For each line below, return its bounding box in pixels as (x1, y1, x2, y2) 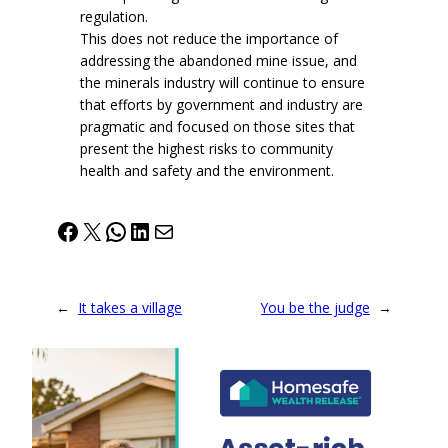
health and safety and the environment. (80, 161, 334, 181)
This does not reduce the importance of (80, 29, 338, 49)
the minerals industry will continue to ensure (80, 73, 365, 93)
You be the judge (261, 297, 370, 317)
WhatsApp (103, 213, 217, 247)
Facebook (55, 213, 159, 247)
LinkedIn (127, 213, 221, 247)
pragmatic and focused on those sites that (80, 117, 355, 137)
